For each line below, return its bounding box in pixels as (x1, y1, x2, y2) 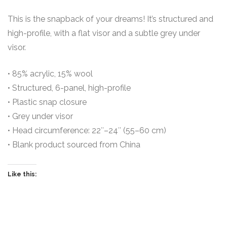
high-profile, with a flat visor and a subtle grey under (8, 28, 200, 39)
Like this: (8, 171, 36, 178)
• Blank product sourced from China (8, 140, 140, 150)
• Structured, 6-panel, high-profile (8, 83, 131, 93)
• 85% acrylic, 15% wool (8, 69, 93, 79)
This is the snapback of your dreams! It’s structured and (8, 14, 213, 24)
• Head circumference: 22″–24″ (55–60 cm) (8, 126, 166, 136)
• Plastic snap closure (8, 97, 87, 107)
